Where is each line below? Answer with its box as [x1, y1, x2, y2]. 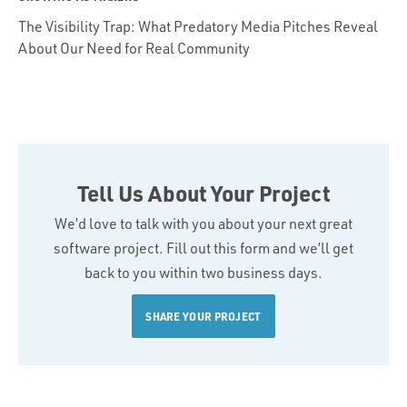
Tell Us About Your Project [77, 179, 330, 208]
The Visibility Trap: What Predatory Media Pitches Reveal [18, 16, 378, 35]
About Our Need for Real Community [18, 38, 250, 57]
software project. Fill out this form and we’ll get [54, 239, 353, 258]
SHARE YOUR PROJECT [145, 309, 262, 324]
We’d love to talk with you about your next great [55, 214, 352, 233]
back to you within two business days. [84, 263, 323, 283]
